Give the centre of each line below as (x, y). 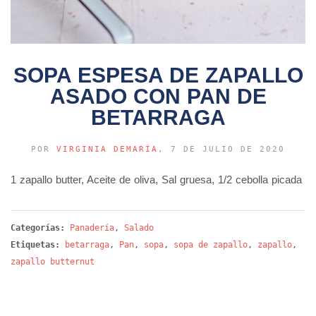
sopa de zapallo (211, 245)
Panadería (92, 228)
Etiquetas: (35, 245)
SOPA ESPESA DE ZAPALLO (158, 75)
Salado (139, 228)
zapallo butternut (53, 262)
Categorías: (40, 228)
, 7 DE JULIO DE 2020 (221, 150)
